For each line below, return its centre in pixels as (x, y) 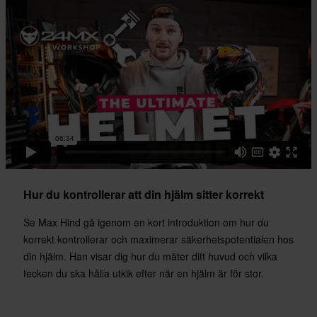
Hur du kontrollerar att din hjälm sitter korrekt (144, 195)
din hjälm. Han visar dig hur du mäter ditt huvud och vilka (150, 257)
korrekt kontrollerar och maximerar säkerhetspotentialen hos (158, 240)
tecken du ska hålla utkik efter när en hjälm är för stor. (144, 273)
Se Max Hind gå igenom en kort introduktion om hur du (146, 223)
